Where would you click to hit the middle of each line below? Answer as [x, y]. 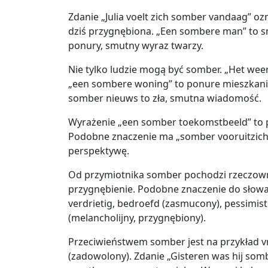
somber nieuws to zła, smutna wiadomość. [165, 98]
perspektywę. [99, 151]
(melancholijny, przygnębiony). [137, 218]
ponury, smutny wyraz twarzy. [136, 46]
